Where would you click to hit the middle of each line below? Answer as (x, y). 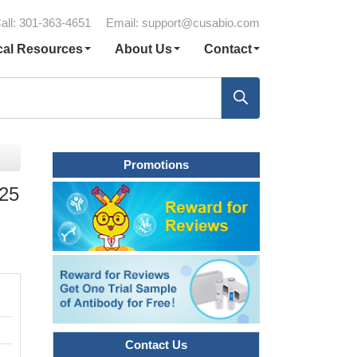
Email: (124, 23)
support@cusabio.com (201, 23)
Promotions (156, 165)
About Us (143, 49)
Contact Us (156, 345)
